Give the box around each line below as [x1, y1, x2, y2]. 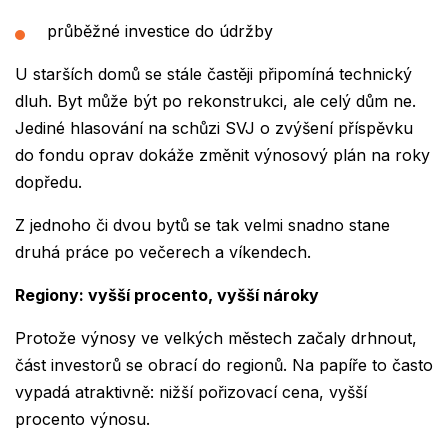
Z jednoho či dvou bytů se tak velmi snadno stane [15, 215, 390, 236]
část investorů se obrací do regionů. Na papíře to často [15, 355, 433, 376]
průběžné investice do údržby [47, 21, 278, 42]
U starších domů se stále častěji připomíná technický [15, 64, 412, 85]
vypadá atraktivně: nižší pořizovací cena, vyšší [15, 382, 367, 403]
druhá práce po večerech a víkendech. [15, 242, 316, 263]
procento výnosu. [15, 409, 155, 430]
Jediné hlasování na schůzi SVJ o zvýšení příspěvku [15, 118, 413, 139]
